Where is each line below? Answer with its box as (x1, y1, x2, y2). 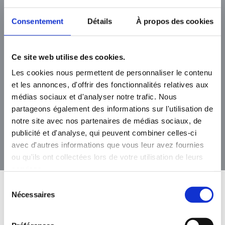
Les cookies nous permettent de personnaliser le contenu (12, 68, 212, 77)
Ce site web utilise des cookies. (12, 52, 125, 61)
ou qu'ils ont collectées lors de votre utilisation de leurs (12, 152, 203, 161)
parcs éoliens (85, 111, 140, 121)
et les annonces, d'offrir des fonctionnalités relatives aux (12, 80, 209, 89)
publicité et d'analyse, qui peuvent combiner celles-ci (12, 128, 196, 137)
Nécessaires (12, 190, 55, 199)
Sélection (4, 180, 34, 189)
